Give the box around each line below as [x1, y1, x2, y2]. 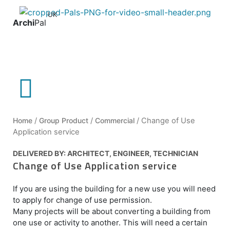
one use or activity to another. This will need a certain [13, 217, 207, 227]
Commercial [95, 116, 135, 125]
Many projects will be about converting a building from [13, 206, 210, 216]
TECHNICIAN [153, 148, 198, 158]
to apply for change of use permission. [13, 195, 152, 205]
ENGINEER [113, 148, 149, 158]
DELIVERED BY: [13, 148, 67, 158]
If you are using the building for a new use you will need [13, 183, 216, 194]
